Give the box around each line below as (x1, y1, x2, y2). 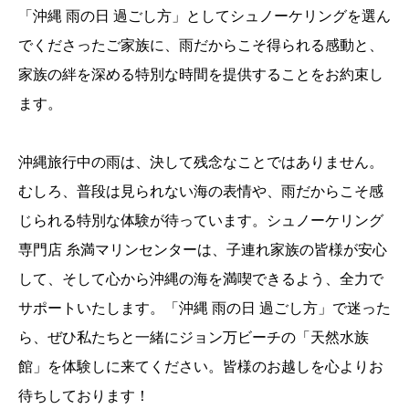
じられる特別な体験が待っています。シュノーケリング (18, 213, 383, 229)
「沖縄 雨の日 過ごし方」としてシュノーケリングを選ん (18, 8, 391, 25)
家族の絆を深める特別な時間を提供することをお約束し (18, 67, 383, 83)
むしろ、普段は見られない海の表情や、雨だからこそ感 (18, 184, 383, 200)
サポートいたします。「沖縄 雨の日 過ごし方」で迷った (18, 300, 391, 317)
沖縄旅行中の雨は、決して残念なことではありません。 (18, 154, 383, 171)
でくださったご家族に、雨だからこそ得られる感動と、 (18, 37, 383, 54)
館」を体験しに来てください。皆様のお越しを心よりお (18, 359, 383, 375)
